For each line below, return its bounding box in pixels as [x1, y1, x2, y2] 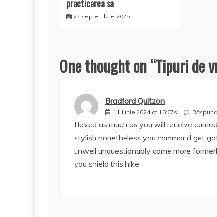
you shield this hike [74, 158, 139, 169]
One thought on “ [59, 54, 155, 77]
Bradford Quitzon [105, 96, 165, 106]
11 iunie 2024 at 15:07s [113, 108, 177, 116]
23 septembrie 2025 [73, 12, 130, 20]
